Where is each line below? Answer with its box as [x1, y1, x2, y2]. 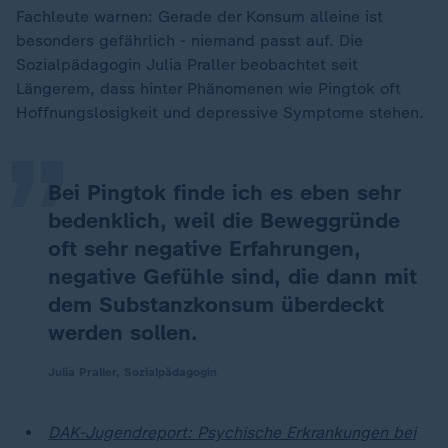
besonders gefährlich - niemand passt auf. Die [16, 31, 363, 50]
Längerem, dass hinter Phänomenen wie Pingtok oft [16, 79, 401, 98]
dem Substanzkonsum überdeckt [48, 291, 384, 318]
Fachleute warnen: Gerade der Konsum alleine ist [16, 7, 383, 26]
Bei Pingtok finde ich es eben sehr [48, 179, 400, 206]
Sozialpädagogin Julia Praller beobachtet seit [16, 55, 358, 74]
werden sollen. [48, 319, 198, 346]
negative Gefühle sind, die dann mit [48, 263, 417, 290]
